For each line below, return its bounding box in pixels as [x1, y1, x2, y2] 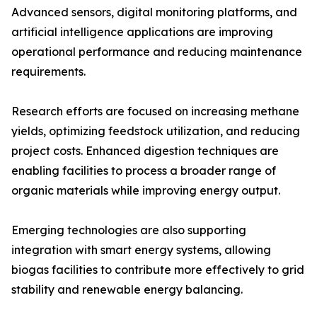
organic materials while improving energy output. [11, 183, 280, 198]
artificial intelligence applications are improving [11, 25, 273, 40]
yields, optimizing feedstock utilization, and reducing [11, 124, 300, 139]
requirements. [11, 64, 86, 79]
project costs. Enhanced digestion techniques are [11, 144, 279, 158]
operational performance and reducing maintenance [11, 45, 302, 59]
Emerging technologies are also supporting [11, 223, 246, 238]
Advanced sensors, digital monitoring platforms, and [11, 5, 297, 20]
